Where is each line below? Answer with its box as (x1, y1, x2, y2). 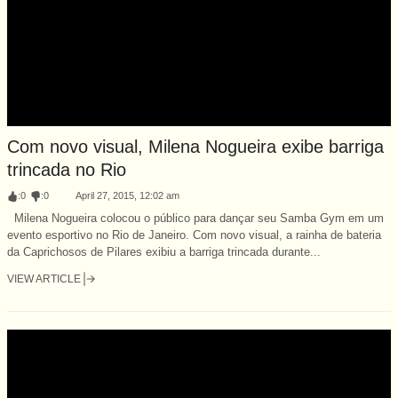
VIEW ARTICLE (7, 272, 81, 285)
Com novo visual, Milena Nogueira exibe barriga (7, 136, 384, 156)
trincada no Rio (7, 159, 126, 179)
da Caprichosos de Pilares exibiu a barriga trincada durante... (7, 244, 321, 259)
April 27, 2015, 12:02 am (76, 189, 179, 201)
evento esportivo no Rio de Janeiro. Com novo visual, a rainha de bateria (7, 227, 381, 242)
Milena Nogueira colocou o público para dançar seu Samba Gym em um (7, 211, 384, 225)
